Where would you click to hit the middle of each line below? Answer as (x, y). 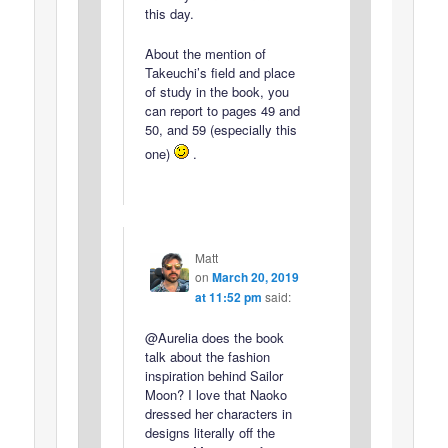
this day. (169, 13)
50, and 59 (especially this (220, 129)
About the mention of (205, 53)
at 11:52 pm (228, 296)
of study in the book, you (216, 91)
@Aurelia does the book (214, 337)
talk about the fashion (207, 356)
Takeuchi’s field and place (219, 72)
